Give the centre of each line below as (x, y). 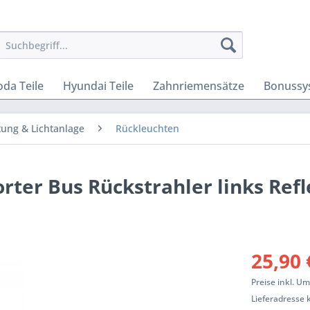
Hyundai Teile (98, 86)
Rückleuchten (147, 128)
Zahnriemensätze (199, 86)
